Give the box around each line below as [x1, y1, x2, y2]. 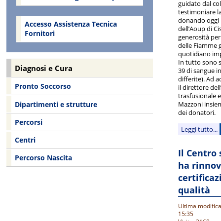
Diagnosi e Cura [15, 63, 73, 74]
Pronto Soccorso [14, 81, 71, 91]
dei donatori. [178, 108, 216, 117]
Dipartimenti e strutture [14, 99, 97, 109]
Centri [14, 135, 36, 145]
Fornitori [24, 29, 55, 38]
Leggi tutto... [181, 124, 218, 134]
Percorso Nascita [14, 152, 72, 162]
